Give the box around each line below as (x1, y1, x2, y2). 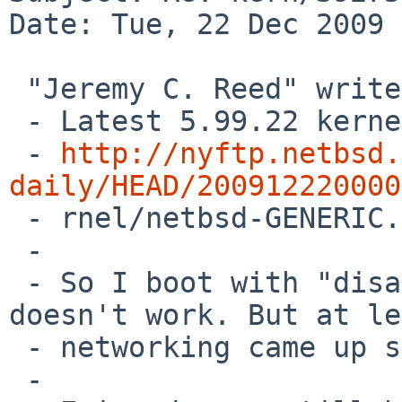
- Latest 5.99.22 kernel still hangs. (9, 104, 26, 137)
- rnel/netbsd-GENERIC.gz (9, 201, 26, 234)
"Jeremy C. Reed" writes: (9, 72, 26, 105)
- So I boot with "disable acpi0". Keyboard (9, 266, 26, 299)
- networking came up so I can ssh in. (9, 330, 26, 363)
